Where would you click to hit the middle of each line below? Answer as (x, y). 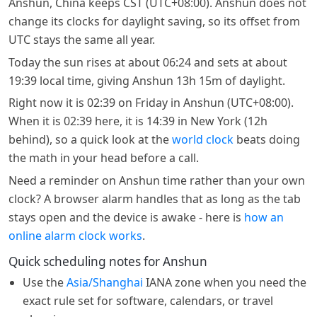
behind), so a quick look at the (90, 140)
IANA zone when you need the (225, 282)
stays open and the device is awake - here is (126, 217)
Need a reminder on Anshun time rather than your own (157, 180)
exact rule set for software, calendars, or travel (148, 300)
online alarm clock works (75, 235)
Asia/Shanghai (105, 282)
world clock (203, 140)
